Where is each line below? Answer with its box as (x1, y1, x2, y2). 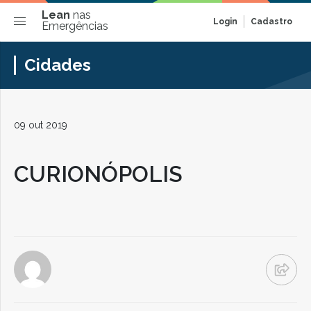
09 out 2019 (14, 119, 67, 131)
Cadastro (251, 17, 292, 26)
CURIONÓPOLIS (14, 161, 183, 187)
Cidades (24, 55, 91, 75)
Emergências (42, 19, 108, 33)
